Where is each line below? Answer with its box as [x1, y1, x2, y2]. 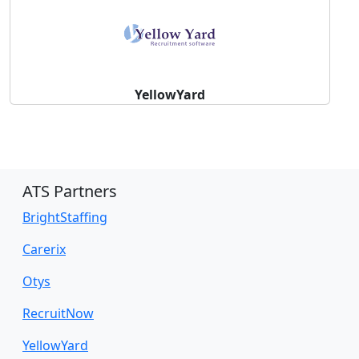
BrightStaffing [22, 208, 107, 227]
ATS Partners [22, 180, 117, 203]
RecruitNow [22, 305, 94, 323]
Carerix [22, 240, 66, 259]
